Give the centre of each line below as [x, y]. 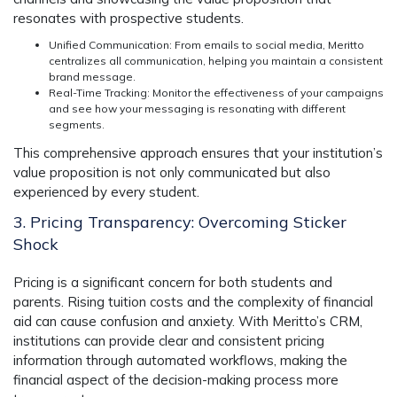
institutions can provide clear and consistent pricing [169, 341]
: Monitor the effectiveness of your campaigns [265, 93]
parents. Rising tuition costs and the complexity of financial [193, 302]
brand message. [92, 77]
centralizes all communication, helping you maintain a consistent [216, 61]
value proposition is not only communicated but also [172, 173]
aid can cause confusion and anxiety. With [143, 322]
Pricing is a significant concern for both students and [173, 283]
